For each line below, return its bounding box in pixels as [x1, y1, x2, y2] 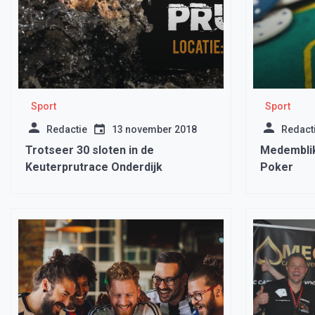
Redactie [46, 124, 87, 135]
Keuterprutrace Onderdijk [25, 160, 162, 174]
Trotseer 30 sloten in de [25, 143, 154, 157]
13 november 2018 [112, 124, 197, 135]
